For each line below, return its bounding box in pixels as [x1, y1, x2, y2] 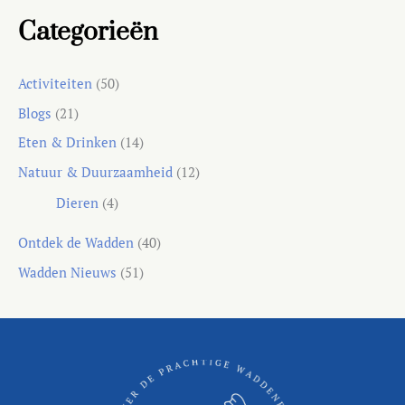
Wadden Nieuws [18, 263, 117, 281]
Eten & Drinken [18, 134, 117, 152]
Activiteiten [18, 74, 92, 92]
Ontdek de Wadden [18, 233, 134, 251]
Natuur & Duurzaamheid [18, 163, 173, 181]
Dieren [55, 193, 99, 212]
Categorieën [18, 15, 158, 49]
